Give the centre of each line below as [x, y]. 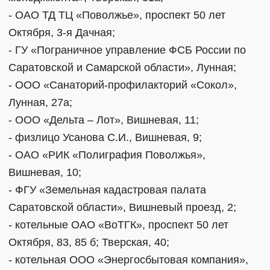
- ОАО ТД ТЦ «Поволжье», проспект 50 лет [117, 15]
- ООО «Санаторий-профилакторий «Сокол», [123, 85]
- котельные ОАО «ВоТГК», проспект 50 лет [118, 224]
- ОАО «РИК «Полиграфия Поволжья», [107, 155]
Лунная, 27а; [40, 102]
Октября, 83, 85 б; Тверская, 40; [89, 242]
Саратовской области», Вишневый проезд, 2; [122, 207]
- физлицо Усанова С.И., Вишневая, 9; [105, 137]
